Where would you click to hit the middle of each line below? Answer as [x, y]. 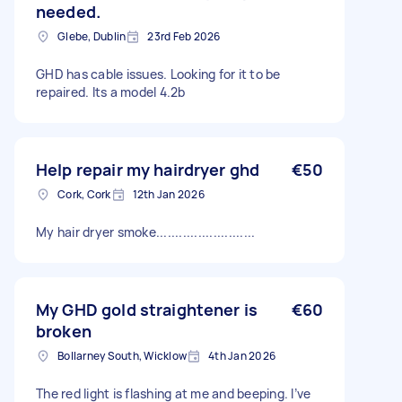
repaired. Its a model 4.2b [111, 92]
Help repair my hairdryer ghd [148, 170]
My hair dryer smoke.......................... [146, 232]
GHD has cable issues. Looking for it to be [158, 74]
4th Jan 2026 [242, 356]
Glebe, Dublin [92, 36]
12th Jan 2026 [168, 194]
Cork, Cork [84, 194]
